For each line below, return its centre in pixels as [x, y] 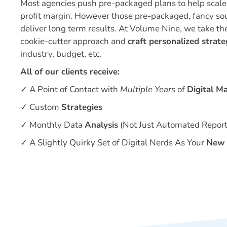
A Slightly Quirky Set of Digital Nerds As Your [118, 142]
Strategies [82, 107]
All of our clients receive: [70, 71]
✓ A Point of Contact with [70, 89]
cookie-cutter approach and [74, 41]
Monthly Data [57, 125]
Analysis [102, 125]
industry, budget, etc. [61, 54]
